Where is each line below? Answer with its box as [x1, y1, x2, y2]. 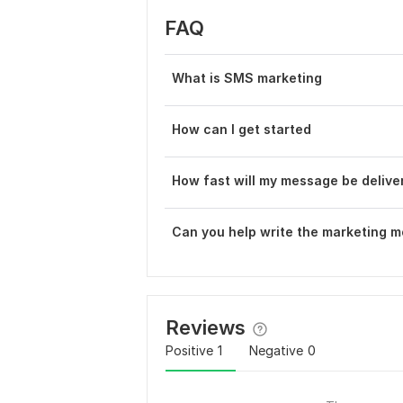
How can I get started [172, 121, 311, 137]
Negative [249, 343, 303, 358]
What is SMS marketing [172, 70, 322, 85]
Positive [166, 343, 213, 358]
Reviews [166, 316, 246, 339]
